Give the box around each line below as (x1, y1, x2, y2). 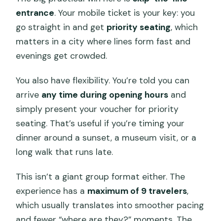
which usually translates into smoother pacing (16, 199, 204, 211)
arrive (16, 89, 42, 100)
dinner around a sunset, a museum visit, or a (16, 132, 197, 143)
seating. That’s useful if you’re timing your (16, 117, 185, 129)
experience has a (16, 185, 88, 196)
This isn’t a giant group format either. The (16, 171, 185, 182)
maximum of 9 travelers (87, 185, 187, 196)
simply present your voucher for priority (16, 103, 179, 114)
